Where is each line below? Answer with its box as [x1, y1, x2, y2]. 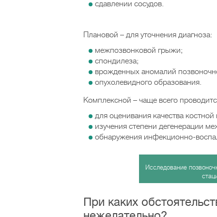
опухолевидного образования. [95, 78, 201, 87]
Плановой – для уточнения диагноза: [83, 31, 212, 39]
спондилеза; [95, 57, 139, 65]
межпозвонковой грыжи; [95, 46, 183, 55]
